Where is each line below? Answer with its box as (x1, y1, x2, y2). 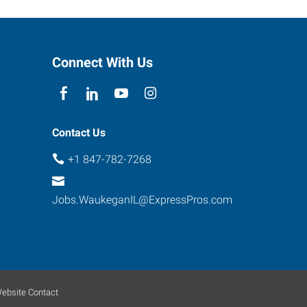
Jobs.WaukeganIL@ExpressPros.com (52, 193, 232, 206)
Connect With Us (52, 54, 153, 71)
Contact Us (52, 126, 106, 139)
